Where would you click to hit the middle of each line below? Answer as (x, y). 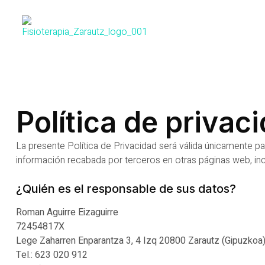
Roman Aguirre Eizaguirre (67, 212)
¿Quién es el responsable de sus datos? (126, 189)
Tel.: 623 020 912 (52, 255)
